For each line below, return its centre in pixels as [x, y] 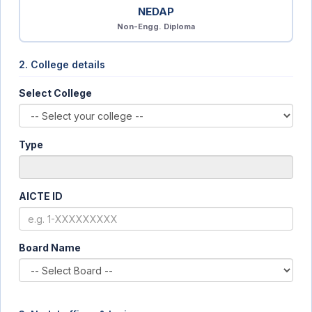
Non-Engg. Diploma [156, 26]
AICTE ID [41, 196]
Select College [55, 93]
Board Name [50, 248]
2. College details [62, 64]
